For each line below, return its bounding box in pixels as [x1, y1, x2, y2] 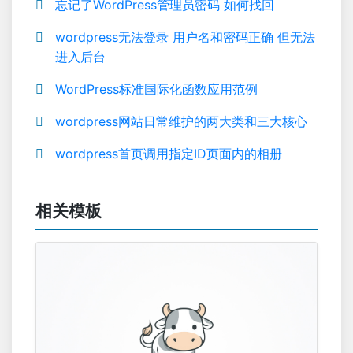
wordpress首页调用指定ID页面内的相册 [55, 146, 282, 162]
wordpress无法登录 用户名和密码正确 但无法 [55, 29, 315, 45]
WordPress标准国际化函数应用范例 [55, 81, 258, 97]
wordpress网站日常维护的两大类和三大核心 [55, 113, 307, 129]
